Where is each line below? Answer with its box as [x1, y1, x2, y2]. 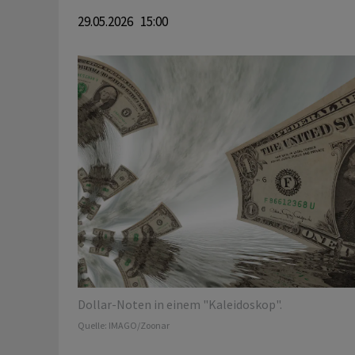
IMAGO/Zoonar [108, 319, 170, 332]
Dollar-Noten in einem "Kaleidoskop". [77, 296, 282, 313]
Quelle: [77, 319, 109, 332]
